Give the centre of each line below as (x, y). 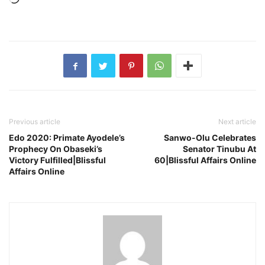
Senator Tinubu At (219, 149)
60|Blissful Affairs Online (205, 160)
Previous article (35, 122)
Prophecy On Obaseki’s (56, 149)
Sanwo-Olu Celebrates (210, 138)
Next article (237, 122)
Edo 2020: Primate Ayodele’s (67, 138)
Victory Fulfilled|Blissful (57, 160)
